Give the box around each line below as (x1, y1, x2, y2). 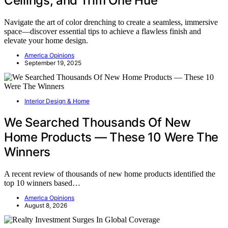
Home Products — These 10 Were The (4, 130, 219, 145)
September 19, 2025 (24, 59, 81, 67)
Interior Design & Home (24, 97, 90, 105)
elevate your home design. (4, 36, 88, 45)
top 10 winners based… (4, 179, 80, 188)
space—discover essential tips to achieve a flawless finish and (4, 27, 201, 36)
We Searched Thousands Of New (4, 115, 191, 130)
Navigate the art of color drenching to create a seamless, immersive (4, 18, 218, 27)
